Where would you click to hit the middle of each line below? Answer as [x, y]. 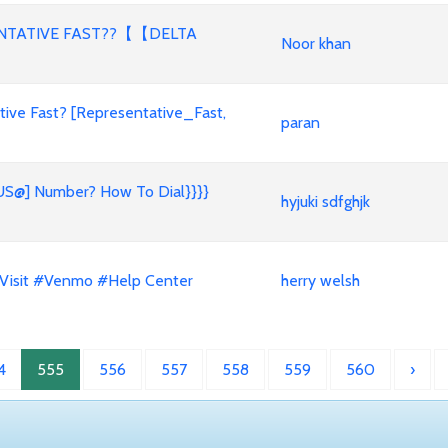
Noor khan [316, 43]
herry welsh [320, 280]
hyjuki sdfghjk [325, 201]
